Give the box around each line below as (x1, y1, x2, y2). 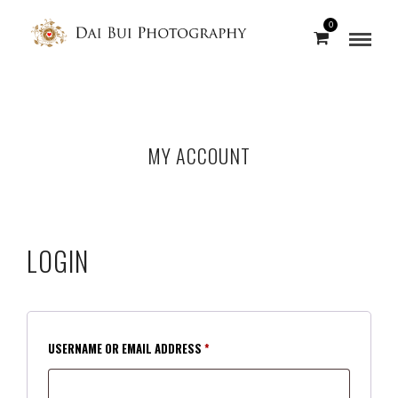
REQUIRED (209, 338, 259, 356)
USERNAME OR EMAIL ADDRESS (48, 339, 204, 357)
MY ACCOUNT (147, 141, 251, 170)
